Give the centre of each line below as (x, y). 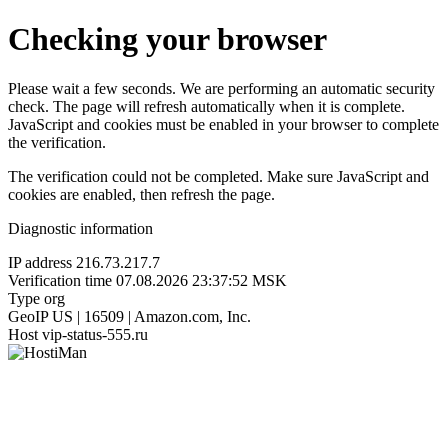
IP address (40, 262)
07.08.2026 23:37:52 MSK (201, 280)
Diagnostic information (80, 228)
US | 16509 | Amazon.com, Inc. (151, 316)
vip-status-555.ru (95, 334)
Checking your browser (167, 39)
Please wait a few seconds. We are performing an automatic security (221, 88)
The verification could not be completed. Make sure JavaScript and (218, 176)
